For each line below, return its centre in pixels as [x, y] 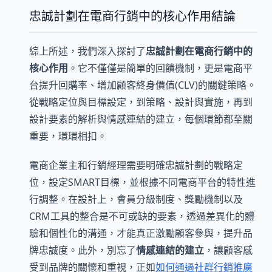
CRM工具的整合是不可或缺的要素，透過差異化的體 [142, 216]
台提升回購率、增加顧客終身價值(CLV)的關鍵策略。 [143, 85]
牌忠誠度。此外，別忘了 [83, 250]
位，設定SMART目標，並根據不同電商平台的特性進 [142, 182]
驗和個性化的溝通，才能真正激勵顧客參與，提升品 [141, 233]
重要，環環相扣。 [68, 136]
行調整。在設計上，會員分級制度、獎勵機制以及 [136, 199]
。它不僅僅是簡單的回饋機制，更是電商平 [160, 68]
